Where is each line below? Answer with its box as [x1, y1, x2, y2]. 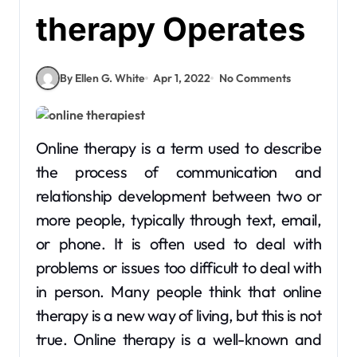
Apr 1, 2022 [153, 70, 211, 85]
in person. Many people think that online [36, 281, 321, 301]
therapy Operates [36, 10, 305, 49]
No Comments [218, 70, 291, 85]
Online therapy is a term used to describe [36, 138, 49, 158]
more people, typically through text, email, [36, 210, 321, 229]
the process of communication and [36, 162, 321, 182]
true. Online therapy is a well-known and [36, 329, 321, 349]
